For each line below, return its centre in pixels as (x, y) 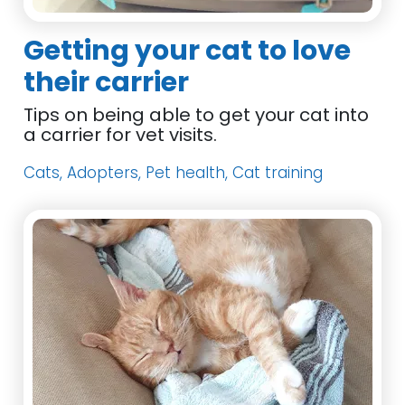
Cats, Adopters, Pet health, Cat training (174, 173)
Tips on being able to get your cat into (197, 115)
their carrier (107, 82)
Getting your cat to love (188, 51)
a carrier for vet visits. (121, 135)
